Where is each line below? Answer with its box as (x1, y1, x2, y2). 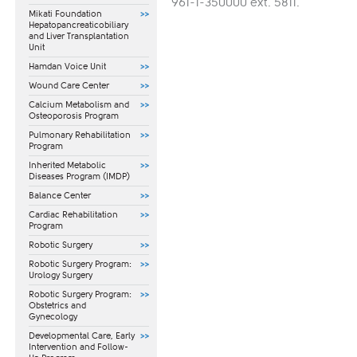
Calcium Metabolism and (29, 100, 129, 111)
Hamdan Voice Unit (29, 61, 106, 73)
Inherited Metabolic (29, 160, 106, 171)
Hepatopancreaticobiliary (29, 20, 128, 31)
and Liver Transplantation (29, 31, 129, 42)
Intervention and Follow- (29, 342, 128, 353)
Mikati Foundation (29, 9, 102, 20)
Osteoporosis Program (29, 111, 119, 122)
